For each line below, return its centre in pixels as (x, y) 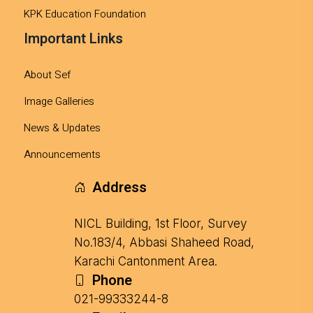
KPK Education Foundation (85, 14)
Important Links (73, 38)
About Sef (47, 74)
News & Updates (62, 128)
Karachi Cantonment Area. (146, 261)
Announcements (62, 154)
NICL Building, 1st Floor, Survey (160, 223)
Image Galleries (59, 101)
